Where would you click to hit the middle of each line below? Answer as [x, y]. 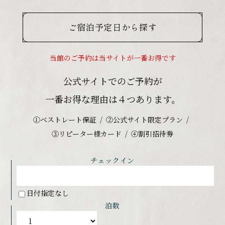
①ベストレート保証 [65, 119]
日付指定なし [48, 193]
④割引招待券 [152, 133]
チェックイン [113, 160]
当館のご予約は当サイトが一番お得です [113, 58]
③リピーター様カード [87, 133]
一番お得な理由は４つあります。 [113, 99]
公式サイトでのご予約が [113, 81]
